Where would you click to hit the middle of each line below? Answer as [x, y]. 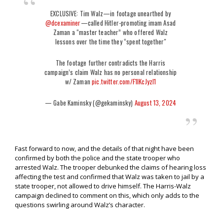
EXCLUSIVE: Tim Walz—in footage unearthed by [110, 14]
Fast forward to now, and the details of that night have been [104, 149]
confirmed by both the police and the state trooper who [97, 158]
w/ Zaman [78, 82]
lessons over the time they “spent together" [110, 42]
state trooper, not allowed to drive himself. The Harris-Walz [103, 186]
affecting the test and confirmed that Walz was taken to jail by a [110, 177]
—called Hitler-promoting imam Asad [128, 23]
